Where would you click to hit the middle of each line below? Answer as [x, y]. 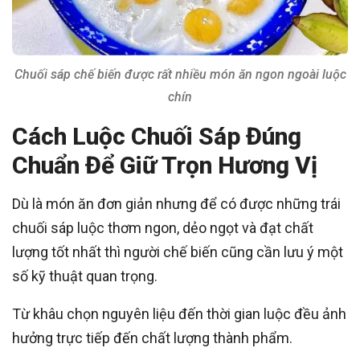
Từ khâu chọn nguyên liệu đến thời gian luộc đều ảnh [179, 313]
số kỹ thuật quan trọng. [85, 276]
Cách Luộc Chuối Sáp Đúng [157, 136]
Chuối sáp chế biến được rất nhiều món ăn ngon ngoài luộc [180, 74]
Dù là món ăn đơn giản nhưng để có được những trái [176, 203]
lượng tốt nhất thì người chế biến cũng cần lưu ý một [178, 252]
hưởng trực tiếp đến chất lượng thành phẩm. [152, 337]
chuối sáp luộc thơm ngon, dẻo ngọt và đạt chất [163, 227]
